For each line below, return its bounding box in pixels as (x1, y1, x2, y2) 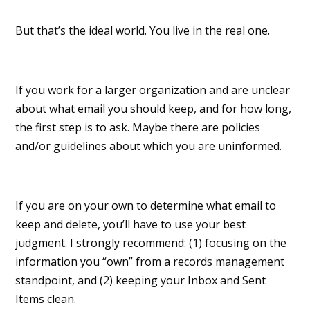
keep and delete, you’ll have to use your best (15, 217, 246, 232)
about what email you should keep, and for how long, (15, 101, 292, 117)
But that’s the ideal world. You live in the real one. (15, 23, 271, 39)
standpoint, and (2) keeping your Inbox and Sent (15, 273, 266, 289)
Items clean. (15, 291, 77, 307)
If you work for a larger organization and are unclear (15, 82, 291, 98)
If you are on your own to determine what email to (15, 198, 277, 214)
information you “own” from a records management (15, 254, 285, 270)
